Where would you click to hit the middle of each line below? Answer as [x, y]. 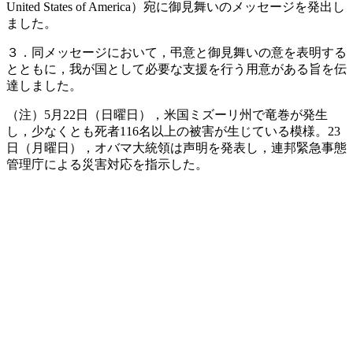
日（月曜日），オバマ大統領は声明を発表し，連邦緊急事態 [176, 148]
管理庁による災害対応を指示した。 [107, 164]
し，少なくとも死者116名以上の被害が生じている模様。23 [173, 131]
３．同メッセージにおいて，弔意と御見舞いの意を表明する [176, 52]
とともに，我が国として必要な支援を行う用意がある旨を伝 [176, 69]
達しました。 [44, 85]
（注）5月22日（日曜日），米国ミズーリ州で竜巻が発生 [167, 115]
